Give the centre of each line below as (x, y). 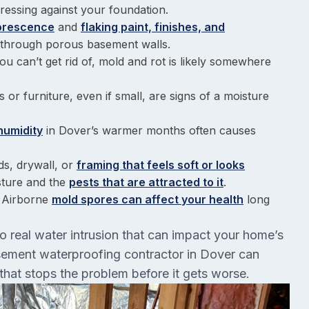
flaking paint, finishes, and (153, 27)
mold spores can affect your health (148, 199)
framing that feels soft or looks (161, 165)
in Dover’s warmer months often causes (149, 130)
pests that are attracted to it (146, 182)
